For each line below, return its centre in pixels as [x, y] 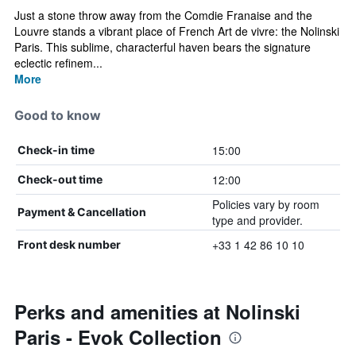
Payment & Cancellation [82, 212]
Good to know [58, 115]
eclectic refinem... [58, 63]
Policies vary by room [265, 204]
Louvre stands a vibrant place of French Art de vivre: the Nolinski [177, 31]
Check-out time [60, 179]
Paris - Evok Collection [118, 337]
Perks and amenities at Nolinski [157, 311]
